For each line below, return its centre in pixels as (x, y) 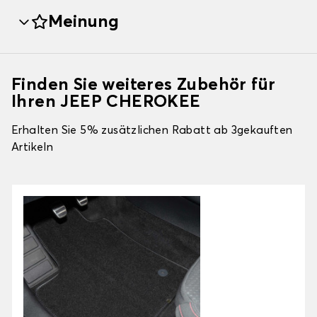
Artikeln (33, 148)
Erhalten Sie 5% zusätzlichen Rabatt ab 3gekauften (152, 131)
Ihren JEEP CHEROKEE (106, 102)
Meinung (83, 22)
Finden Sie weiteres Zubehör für (144, 85)
